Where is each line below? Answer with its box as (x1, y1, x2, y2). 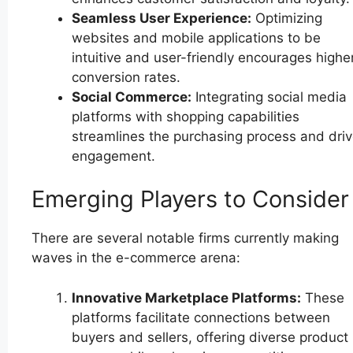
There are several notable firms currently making (32, 230, 339, 247)
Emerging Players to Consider (32, 185, 349, 214)
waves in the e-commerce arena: (32, 250, 240, 266)
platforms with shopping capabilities (72, 108, 299, 124)
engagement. (72, 147, 155, 164)
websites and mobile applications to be (72, 29, 321, 46)
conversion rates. (72, 69, 180, 85)
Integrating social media (191, 88, 347, 105)
